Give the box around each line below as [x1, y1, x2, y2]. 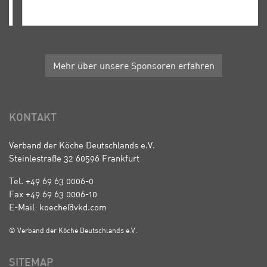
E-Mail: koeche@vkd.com [9, 201, 107, 212]
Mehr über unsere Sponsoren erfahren [52, 60, 215, 72]
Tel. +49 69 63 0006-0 [9, 175, 94, 186]
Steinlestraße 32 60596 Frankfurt [9, 152, 139, 163]
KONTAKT [9, 113, 57, 124]
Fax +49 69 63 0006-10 [9, 188, 97, 199]
